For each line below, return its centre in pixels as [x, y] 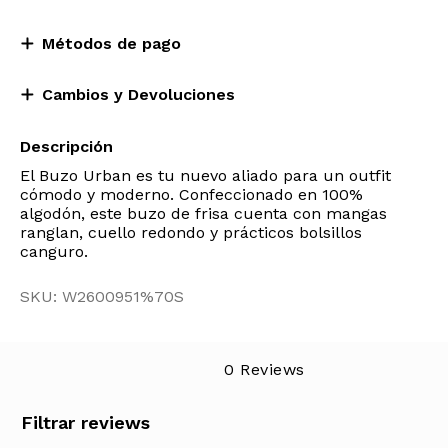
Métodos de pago [111, 43]
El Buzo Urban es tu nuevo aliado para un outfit [205, 175]
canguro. [54, 251]
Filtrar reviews [85, 422]
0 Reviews [264, 369]
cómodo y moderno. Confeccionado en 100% [191, 194]
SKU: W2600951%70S [102, 296]
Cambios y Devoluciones [138, 94]
